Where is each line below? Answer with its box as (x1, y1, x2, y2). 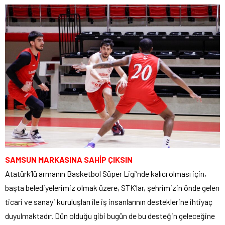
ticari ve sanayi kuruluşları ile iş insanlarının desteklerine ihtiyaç (5, 197, 212, 207)
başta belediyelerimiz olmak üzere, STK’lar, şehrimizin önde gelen (5, 183, 219, 193)
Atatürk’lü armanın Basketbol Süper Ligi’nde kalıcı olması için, (5, 169, 206, 179)
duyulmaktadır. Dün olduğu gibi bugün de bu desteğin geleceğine (5, 211, 215, 221)
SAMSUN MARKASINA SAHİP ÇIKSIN (5, 155, 133, 165)
